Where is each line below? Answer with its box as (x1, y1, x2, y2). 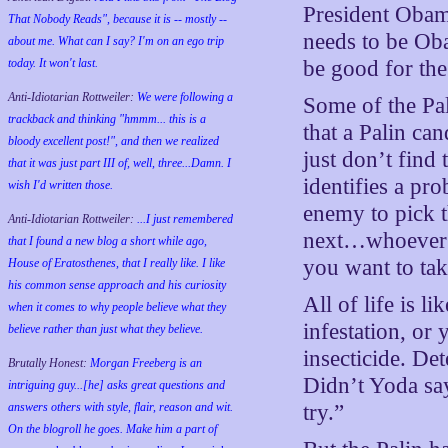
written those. (46, 178, 113, 192)
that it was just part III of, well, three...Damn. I (8, 156, 231, 170)
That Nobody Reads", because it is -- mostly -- (8, 12, 227, 26)
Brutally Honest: (8, 356, 90, 370)
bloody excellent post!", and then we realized (8, 134, 219, 148)
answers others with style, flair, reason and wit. (8, 400, 233, 414)
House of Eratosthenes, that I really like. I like (8, 256, 225, 270)
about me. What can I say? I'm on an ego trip (8, 34, 224, 48)
